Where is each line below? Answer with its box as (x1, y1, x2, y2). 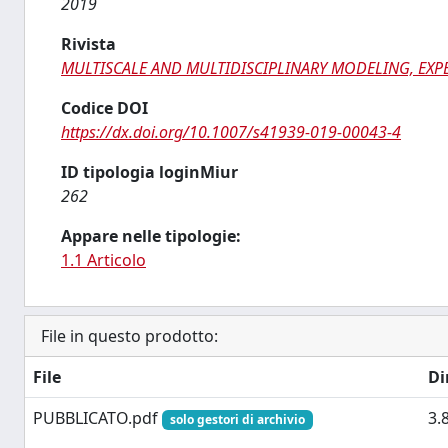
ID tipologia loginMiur (61, 161, 238, 183)
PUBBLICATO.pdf (33, 407, 162, 429)
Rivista (61, 33, 116, 55)
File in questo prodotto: (41, 325, 218, 347)
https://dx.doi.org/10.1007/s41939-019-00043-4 (61, 121, 401, 143)
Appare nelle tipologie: (61, 225, 241, 247)
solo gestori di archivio (169, 411, 305, 428)
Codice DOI (61, 97, 148, 119)
